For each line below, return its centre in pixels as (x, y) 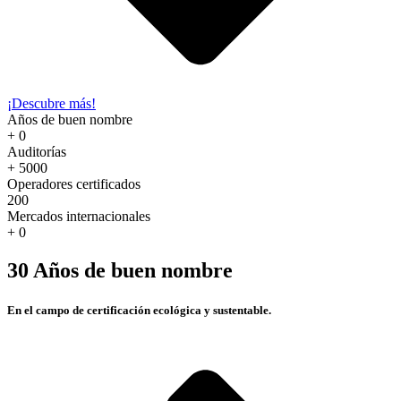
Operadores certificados (74, 184)
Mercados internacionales (79, 217)
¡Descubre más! (51, 104)
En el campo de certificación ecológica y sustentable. (139, 310)
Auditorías (37, 152)
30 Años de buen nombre (120, 271)
